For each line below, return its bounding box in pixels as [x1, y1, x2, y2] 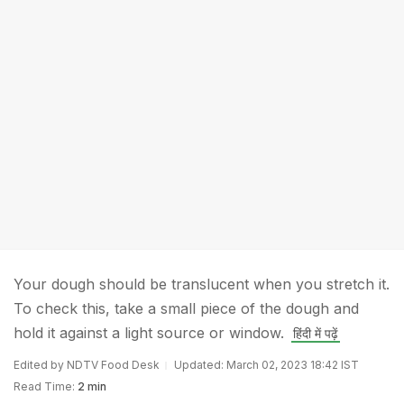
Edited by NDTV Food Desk [14, 358, 160, 372]
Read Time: [14, 380, 75, 393]
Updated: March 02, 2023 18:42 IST [174, 358, 359, 372]
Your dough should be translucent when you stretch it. [14, 275, 390, 293]
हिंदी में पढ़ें [293, 326, 338, 341]
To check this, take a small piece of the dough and [14, 299, 359, 317]
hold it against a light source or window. [14, 324, 284, 342]
